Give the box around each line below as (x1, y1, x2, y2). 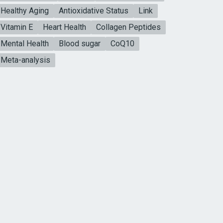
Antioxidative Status (58, 5, 128, 15)
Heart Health (42, 22, 86, 32)
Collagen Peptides (96, 22, 161, 32)
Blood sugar (58, 38, 101, 48)
